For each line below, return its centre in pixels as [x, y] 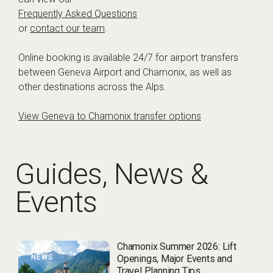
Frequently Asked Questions [78, 14]
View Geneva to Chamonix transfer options [110, 116]
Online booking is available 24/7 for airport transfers [128, 58]
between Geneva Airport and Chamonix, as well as [125, 73]
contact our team [67, 29]
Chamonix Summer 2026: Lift [177, 247]
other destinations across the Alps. [92, 87]
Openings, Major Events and [175, 259]
